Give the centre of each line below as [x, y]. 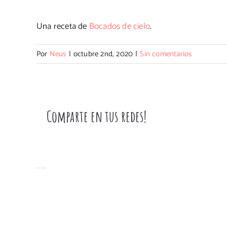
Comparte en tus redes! [97, 117]
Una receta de [62, 26]
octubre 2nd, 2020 [103, 54]
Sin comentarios [166, 54]
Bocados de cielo [119, 26]
